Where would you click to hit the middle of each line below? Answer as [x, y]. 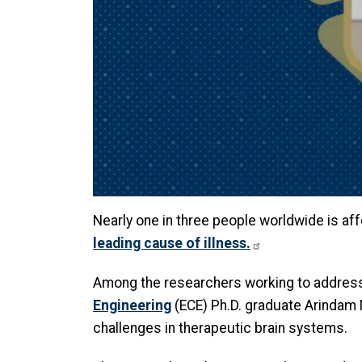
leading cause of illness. [172, 244]
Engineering [132, 306]
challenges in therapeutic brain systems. [220, 328]
